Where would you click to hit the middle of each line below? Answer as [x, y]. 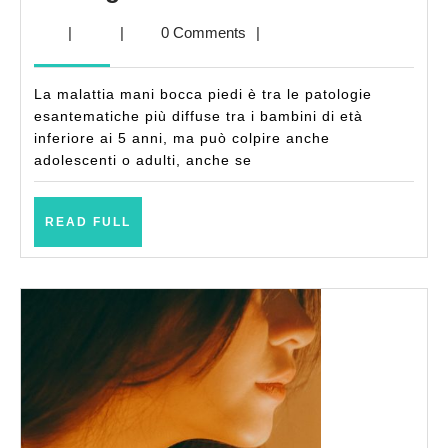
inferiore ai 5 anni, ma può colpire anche [182, 138]
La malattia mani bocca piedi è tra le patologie [203, 94]
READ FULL [88, 222]
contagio [287, 108]
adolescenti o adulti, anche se [143, 160]
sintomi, [283, 78]
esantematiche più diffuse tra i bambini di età [198, 116]
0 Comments [204, 32]
